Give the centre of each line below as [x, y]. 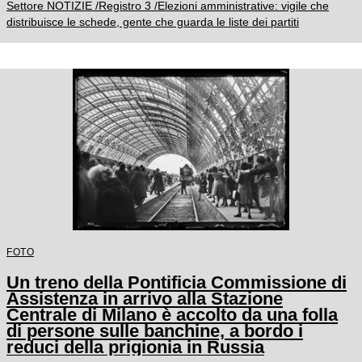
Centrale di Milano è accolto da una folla [172, 314]
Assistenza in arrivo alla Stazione [145, 298]
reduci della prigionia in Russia [135, 347]
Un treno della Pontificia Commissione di [177, 282]
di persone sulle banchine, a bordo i [155, 330]
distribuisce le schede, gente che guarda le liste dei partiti [153, 21]
